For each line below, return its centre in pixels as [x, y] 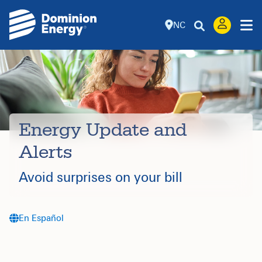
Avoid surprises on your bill [102, 177]
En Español [41, 218]
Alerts [45, 152]
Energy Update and [103, 130]
